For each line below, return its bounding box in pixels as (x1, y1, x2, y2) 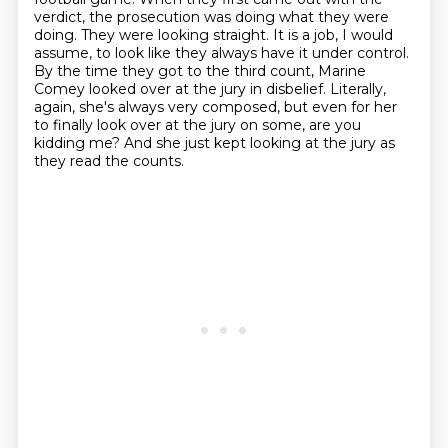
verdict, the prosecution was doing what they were (33, 8, 389, 26)
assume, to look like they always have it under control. (33, 44, 409, 62)
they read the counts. (33, 152, 184, 170)
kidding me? (33, 134, 124, 152)
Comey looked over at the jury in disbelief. (33, 80, 330, 98)
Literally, (329, 80, 386, 98)
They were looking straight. (80, 26, 273, 44)
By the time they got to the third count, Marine (33, 62, 366, 80)
